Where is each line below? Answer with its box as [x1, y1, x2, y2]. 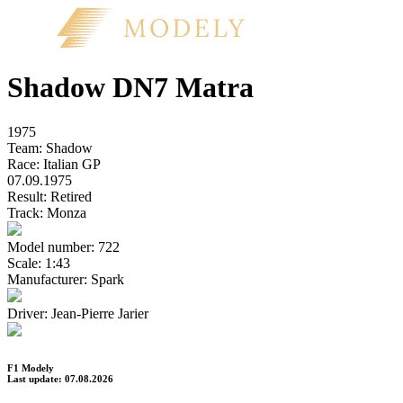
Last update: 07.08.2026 [7, 372, 113, 384]
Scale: [7, 255, 41, 271]
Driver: [7, 305, 48, 321]
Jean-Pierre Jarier [51, 305, 148, 321]
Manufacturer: [7, 271, 87, 287]
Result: [7, 188, 47, 204]
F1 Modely [7, 362, 54, 373]
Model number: [7, 238, 94, 255]
